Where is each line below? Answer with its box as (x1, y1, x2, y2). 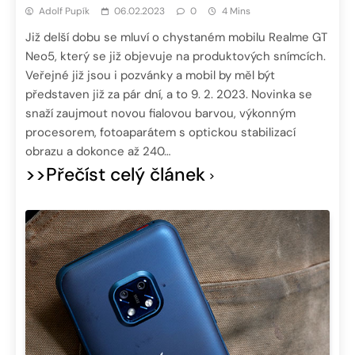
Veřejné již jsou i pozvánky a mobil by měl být (25, 67, 275, 84)
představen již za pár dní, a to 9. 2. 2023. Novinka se (25, 86, 312, 103)
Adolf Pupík (39, 5, 90, 18)
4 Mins (222, 5, 250, 18)
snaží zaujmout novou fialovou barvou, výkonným (25, 105, 296, 122)
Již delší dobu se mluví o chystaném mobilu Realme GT (25, 29, 327, 46)
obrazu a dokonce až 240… (25, 143, 170, 160)
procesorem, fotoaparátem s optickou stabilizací (25, 124, 296, 141)
